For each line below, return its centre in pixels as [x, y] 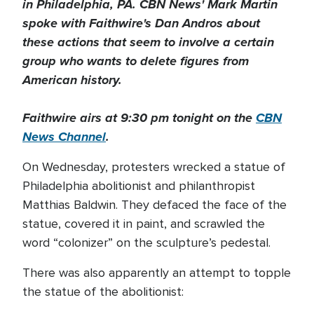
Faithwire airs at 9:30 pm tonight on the [139, 118]
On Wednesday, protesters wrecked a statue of [154, 167]
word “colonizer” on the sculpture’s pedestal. [146, 243]
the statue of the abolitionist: [103, 292]
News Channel [64, 137]
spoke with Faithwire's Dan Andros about [141, 23]
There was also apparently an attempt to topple [157, 273]
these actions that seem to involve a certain [148, 42]
